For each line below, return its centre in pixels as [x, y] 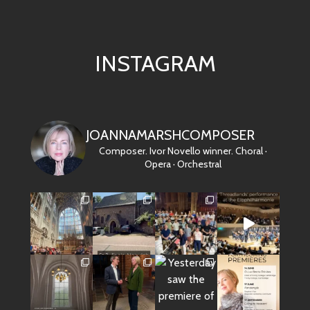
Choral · [250, 151]
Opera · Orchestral [183, 164]
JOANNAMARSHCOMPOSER [170, 135]
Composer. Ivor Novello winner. [166, 151]
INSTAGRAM [155, 64]
